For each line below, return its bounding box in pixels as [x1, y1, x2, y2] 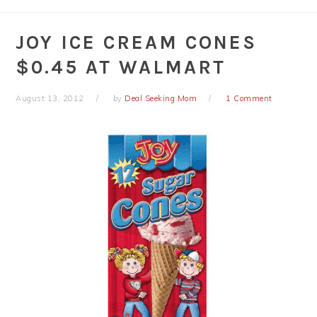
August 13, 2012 [16, 93, 84, 103]
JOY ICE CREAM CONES [16, 31, 258, 54]
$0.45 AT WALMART [16, 56, 226, 79]
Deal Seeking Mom [125, 93, 197, 103]
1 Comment [226, 93, 272, 103]
